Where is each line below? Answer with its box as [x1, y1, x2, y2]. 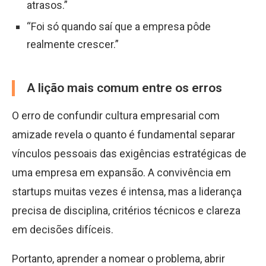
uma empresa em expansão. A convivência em [12, 166, 231, 179]
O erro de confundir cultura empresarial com [12, 109, 220, 122]
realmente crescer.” [27, 38, 119, 50]
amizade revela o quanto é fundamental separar [12, 128, 235, 141]
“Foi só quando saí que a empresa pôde [27, 20, 211, 33]
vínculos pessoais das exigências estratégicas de [12, 147, 246, 160]
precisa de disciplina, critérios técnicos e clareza [12, 204, 240, 217]
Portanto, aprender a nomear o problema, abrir [12, 252, 225, 265]
